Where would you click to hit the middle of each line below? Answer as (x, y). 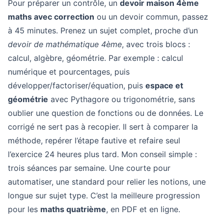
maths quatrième (73, 209)
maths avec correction (51, 17)
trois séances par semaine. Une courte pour (89, 168)
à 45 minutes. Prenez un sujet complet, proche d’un (103, 30)
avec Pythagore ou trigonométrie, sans (122, 99)
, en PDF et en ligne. (143, 209)
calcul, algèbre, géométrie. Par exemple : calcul (96, 58)
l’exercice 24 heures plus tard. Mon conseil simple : (102, 154)
